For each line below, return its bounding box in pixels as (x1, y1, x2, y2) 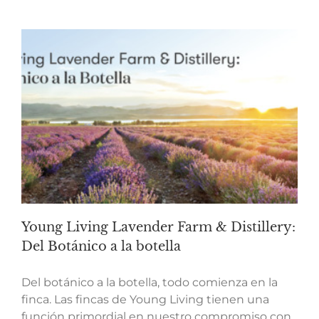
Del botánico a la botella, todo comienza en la (21, 275, 278, 289)
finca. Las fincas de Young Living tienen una (21, 292, 269, 306)
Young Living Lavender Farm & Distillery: (21, 219, 296, 235)
